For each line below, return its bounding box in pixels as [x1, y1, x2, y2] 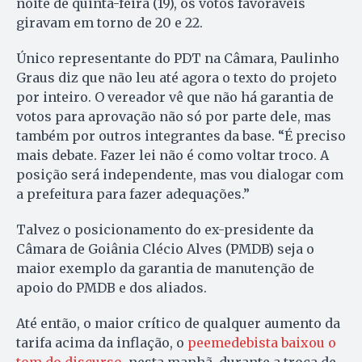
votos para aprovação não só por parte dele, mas [16, 108, 331, 125]
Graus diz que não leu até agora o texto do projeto [16, 69, 337, 86]
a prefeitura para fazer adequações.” [16, 186, 250, 203]
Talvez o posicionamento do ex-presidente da [16, 221, 314, 238]
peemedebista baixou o [184, 335, 336, 351]
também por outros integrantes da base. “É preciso [16, 128, 346, 145]
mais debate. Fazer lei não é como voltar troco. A [16, 147, 329, 164]
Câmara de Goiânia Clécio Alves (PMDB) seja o [16, 241, 314, 258]
